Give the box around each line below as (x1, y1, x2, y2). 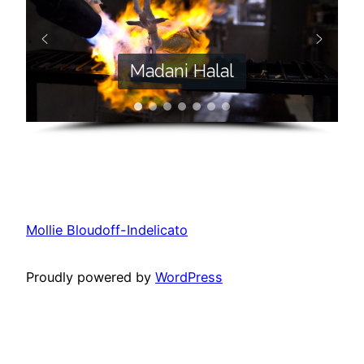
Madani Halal (130, 61, 234, 81)
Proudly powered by (26, 269, 155, 286)
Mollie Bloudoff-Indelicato (26, 221, 188, 238)
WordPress (155, 269, 223, 286)
